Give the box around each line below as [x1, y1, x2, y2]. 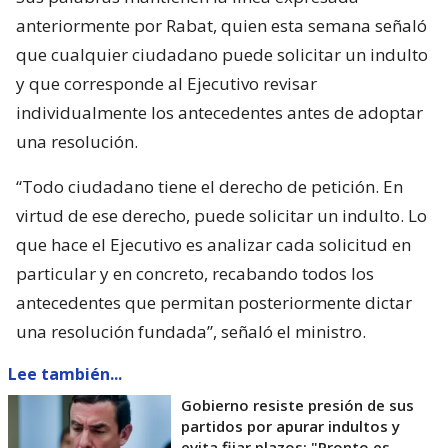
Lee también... [8, 363, 122, 386]
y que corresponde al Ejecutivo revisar [16, 72, 317, 96]
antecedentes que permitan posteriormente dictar [16, 291, 412, 315]
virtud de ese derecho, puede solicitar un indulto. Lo [16, 204, 427, 228]
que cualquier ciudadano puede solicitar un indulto [16, 43, 428, 67]
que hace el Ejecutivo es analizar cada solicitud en [16, 233, 411, 257]
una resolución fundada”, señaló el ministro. [16, 320, 366, 344]
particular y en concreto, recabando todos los [16, 262, 374, 286]
